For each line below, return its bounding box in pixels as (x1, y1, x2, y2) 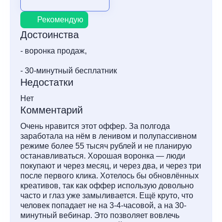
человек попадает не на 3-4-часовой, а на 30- (20, 201, 186, 210)
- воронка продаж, (20, 46, 87, 55)
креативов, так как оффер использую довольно (20, 181, 194, 190)
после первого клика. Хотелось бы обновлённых (20, 171, 199, 180)
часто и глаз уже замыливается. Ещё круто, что (20, 191, 193, 200)
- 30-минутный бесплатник (20, 66, 117, 75)
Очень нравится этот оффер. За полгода (20, 121, 170, 130)
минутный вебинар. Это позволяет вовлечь (20, 211, 179, 220)
